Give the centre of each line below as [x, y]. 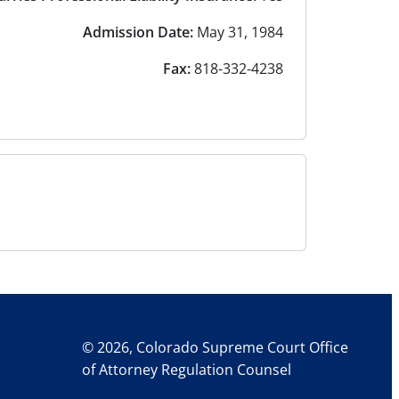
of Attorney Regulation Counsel [187, 370]
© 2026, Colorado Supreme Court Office [215, 348]
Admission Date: [138, 33]
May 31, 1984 [238, 33]
